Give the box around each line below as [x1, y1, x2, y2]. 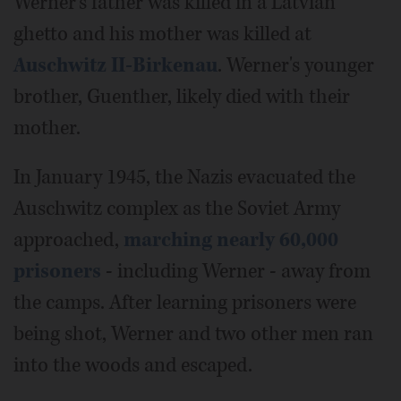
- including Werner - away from [101, 258, 371, 286]
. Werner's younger [218, 52, 374, 80]
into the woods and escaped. [13, 352, 252, 380]
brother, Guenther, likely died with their [13, 83, 350, 111]
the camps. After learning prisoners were [13, 289, 356, 317]
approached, [13, 226, 124, 254]
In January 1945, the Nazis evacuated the [13, 164, 355, 192]
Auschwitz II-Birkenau [13, 52, 218, 80]
